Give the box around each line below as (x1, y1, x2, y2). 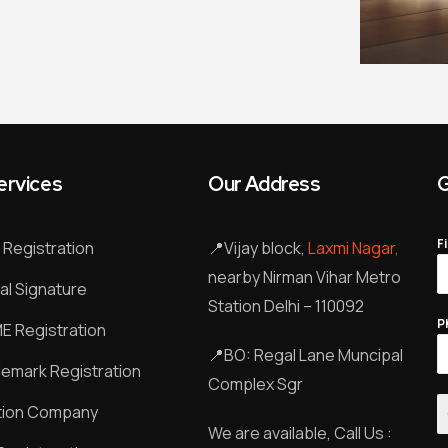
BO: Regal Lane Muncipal (224, 344, 403, 366)
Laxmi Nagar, (308, 237, 399, 259)
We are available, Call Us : (208, 422, 392, 444)
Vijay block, (224, 237, 308, 259)
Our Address (208, 171, 321, 197)
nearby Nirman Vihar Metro (208, 266, 401, 288)
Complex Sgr (208, 373, 303, 395)
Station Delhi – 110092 (208, 295, 364, 317)
